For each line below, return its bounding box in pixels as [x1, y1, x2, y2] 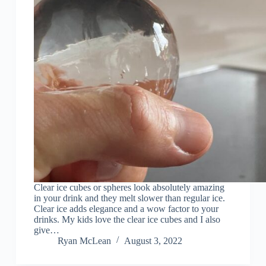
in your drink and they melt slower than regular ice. [33, 193, 225, 204]
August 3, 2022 [123, 236, 182, 246]
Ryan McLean [57, 236, 111, 246]
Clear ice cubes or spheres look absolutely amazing [33, 182, 224, 193]
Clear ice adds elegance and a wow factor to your [33, 204, 218, 214]
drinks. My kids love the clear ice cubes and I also [33, 214, 220, 225]
